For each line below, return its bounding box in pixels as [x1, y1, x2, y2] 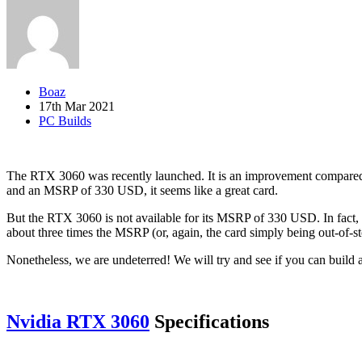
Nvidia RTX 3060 [6, 310, 149, 332]
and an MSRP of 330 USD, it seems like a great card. [6, 183, 278, 197]
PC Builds [39, 113, 91, 128]
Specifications [149, 310, 269, 332]
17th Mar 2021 [39, 99, 115, 113]
